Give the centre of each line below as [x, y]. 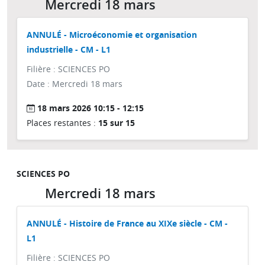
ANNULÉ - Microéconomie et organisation [112, 35]
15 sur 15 [117, 123]
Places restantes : [62, 123]
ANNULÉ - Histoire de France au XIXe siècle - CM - [127, 223]
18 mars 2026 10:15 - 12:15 [91, 108]
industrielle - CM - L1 [69, 49]
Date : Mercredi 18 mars [75, 84]
